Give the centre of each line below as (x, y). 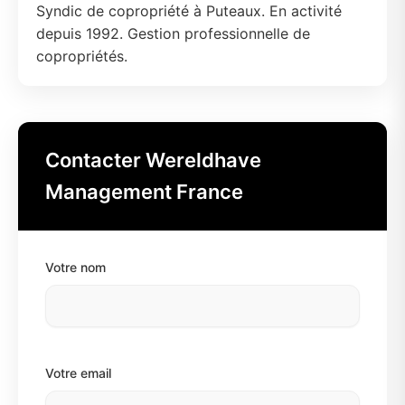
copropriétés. (82, 56)
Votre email (78, 373)
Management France (144, 192)
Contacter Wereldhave (153, 160)
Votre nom (75, 267)
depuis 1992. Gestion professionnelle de (173, 33)
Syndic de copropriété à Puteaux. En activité (189, 11)
